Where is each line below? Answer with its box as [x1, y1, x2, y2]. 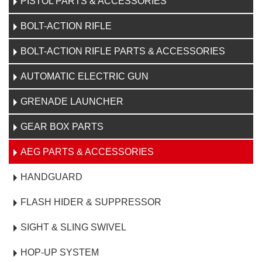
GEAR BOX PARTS [20, 121, 104, 132]
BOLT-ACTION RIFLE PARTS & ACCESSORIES [20, 46, 225, 56]
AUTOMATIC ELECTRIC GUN [20, 71, 149, 81]
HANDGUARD [20, 171, 82, 182]
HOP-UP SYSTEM [20, 247, 99, 257]
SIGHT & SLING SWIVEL [20, 222, 126, 232]
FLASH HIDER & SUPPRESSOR [20, 196, 161, 207]
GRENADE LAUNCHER [20, 96, 123, 106]
